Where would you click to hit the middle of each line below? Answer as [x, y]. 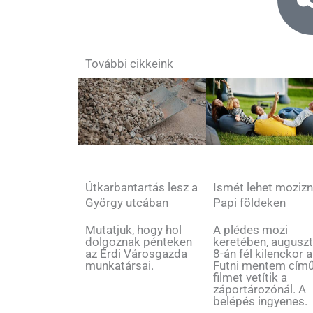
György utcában [127, 202]
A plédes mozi [251, 230]
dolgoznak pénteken [139, 241]
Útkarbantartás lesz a [141, 187]
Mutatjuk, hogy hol [133, 230]
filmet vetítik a [250, 277]
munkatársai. [119, 265]
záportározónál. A [260, 289]
